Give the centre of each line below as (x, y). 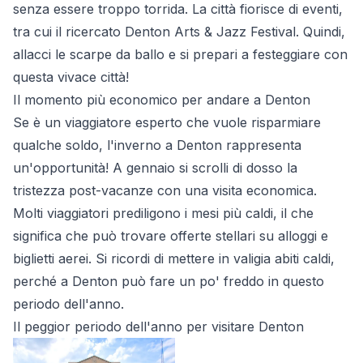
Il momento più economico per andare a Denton (162, 99)
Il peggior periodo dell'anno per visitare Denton (158, 326)
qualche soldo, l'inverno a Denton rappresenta (157, 145)
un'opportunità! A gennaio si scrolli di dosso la (155, 167)
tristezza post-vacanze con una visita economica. (165, 190)
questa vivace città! (71, 77)
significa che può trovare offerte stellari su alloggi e (171, 235)
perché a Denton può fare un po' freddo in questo (169, 281)
